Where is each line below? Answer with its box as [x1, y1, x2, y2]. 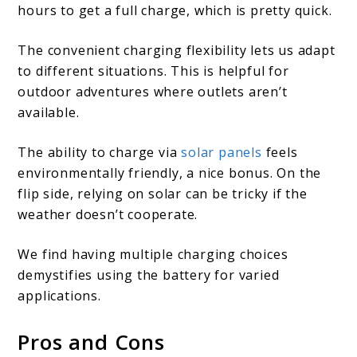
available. [18, 103, 80, 121]
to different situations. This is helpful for [18, 61, 289, 80]
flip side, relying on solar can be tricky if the [18, 184, 308, 202]
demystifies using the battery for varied [18, 265, 280, 284]
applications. [18, 286, 101, 304]
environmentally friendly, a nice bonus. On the [18, 163, 322, 182]
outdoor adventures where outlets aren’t [18, 82, 288, 100]
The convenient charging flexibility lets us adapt [18, 41, 335, 59]
